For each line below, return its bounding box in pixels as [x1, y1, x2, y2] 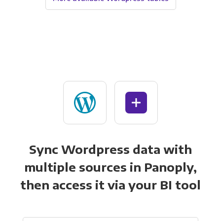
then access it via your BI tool [20, 177, 201, 192]
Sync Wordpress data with [29, 142, 192, 156]
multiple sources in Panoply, [24, 159, 197, 174]
